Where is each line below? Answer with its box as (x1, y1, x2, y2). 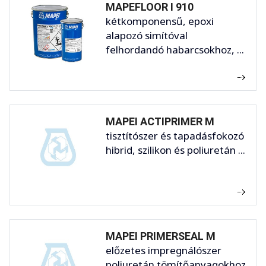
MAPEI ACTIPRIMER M (106, 115, 214, 128)
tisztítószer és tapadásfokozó (106, 128, 244, 142)
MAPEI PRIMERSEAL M (106, 229, 216, 242)
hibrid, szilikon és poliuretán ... (106, 142, 245, 157)
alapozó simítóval (106, 28, 188, 42)
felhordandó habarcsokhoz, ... (106, 42, 244, 56)
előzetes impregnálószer (106, 243, 221, 257)
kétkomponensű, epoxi (106, 14, 214, 28)
